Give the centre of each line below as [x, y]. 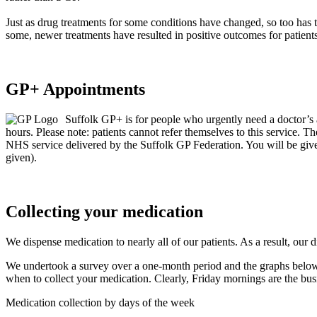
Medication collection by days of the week [100, 302]
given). [21, 157]
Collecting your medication [104, 211]
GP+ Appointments [75, 89]
